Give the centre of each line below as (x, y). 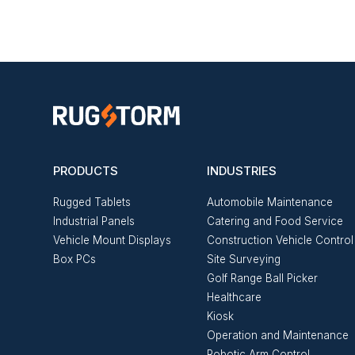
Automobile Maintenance (269, 202)
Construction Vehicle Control (280, 240)
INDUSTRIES (241, 170)
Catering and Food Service (275, 221)
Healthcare (234, 297)
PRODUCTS (86, 170)
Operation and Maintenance (277, 335)
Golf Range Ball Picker (262, 278)
